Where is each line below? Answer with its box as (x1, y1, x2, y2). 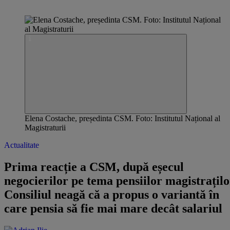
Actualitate (4, 141, 39, 149)
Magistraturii (25, 123, 66, 132)
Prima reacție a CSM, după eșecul (4, 160, 184, 174)
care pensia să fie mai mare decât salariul (4, 201, 222, 215)
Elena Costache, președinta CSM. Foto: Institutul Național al (25, 114, 220, 123)
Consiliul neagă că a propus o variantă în (4, 187, 219, 201)
